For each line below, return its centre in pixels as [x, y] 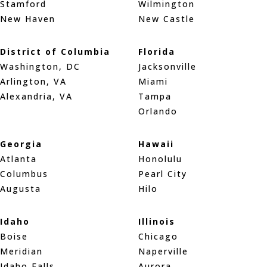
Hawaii [156, 144]
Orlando [158, 111]
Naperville [163, 251]
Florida [156, 51]
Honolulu [160, 159]
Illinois [156, 221]
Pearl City [162, 173]
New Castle [166, 18]
